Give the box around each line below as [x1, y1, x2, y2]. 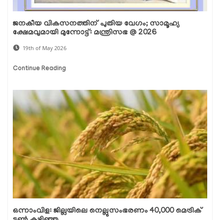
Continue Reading [13, 65, 66, 73]
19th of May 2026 [23, 44, 66, 52]
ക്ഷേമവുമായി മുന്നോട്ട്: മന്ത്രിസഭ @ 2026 [13, 28, 156, 38]
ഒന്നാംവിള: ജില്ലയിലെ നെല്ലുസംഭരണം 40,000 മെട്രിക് [13, 207, 202, 216]
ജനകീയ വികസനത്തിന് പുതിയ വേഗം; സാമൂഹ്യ [13, 20, 179, 29]
